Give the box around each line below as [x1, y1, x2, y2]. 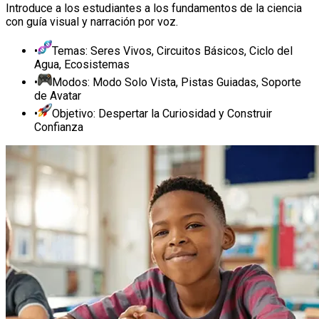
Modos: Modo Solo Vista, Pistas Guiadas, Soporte [52, 75, 301, 90]
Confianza [34, 120, 83, 135]
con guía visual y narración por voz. [6, 15, 178, 29]
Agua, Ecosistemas [34, 58, 130, 72]
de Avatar [34, 89, 81, 103]
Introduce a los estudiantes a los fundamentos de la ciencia [6, 1, 302, 16]
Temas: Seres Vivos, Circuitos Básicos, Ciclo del [52, 44, 293, 58]
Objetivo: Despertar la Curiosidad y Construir [52, 107, 272, 121]
